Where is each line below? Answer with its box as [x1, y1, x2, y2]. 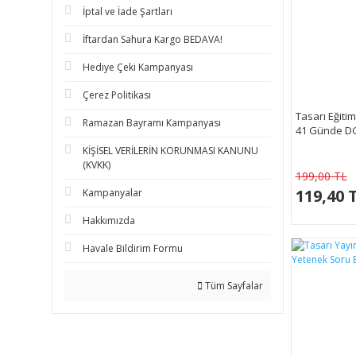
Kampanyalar [83, 186, 142, 199]
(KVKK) [83, 158, 110, 172]
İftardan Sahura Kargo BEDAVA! [83, 33, 222, 46]
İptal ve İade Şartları [83, 5, 172, 18]
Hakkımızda [83, 214, 135, 227]
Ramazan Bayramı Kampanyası [83, 116, 221, 130]
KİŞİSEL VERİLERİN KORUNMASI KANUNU [83, 144, 258, 157]
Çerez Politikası [83, 88, 151, 102]
